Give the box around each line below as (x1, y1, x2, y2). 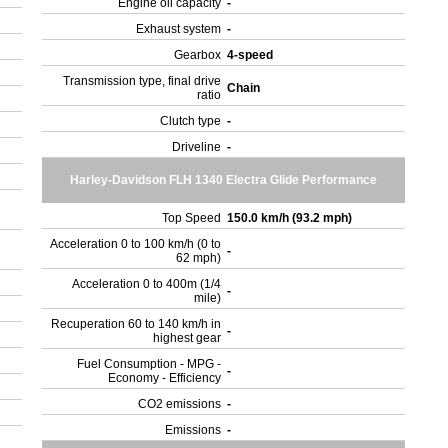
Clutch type (160, 114, 222, 128)
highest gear (153, 331, 222, 345)
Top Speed (162, 211, 222, 225)
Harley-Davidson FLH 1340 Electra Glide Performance (70, 173, 378, 187)
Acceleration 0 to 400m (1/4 (72, 277, 222, 291)
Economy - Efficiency (108, 371, 222, 385)
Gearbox (174, 48, 222, 62)
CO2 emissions (138, 397, 222, 411)
